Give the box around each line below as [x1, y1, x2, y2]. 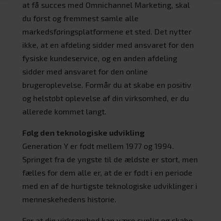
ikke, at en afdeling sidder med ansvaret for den [22, 39, 194, 49]
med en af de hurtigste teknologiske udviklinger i [22, 181, 197, 190]
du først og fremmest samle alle [22, 13, 139, 23]
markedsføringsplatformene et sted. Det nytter [22, 26, 191, 36]
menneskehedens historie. [22, 194, 116, 204]
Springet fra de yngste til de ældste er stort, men [22, 154, 198, 164]
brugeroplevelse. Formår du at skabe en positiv [22, 79, 191, 89]
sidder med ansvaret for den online [22, 66, 148, 76]
